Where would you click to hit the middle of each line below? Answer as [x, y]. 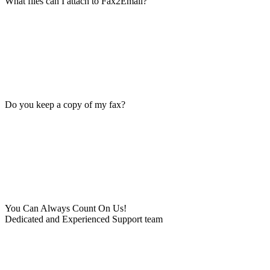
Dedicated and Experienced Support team [84, 219]
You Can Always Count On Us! [66, 208]
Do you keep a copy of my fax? [65, 105]
